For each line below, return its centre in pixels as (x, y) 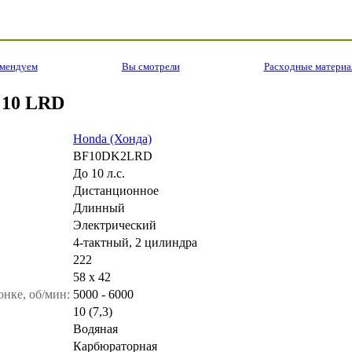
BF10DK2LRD (113, 156)
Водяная (95, 328)
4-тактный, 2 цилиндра (135, 242)
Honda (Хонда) (112, 138)
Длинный (99, 207)
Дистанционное (116, 190)
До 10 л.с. (99, 173)
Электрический (115, 225)
